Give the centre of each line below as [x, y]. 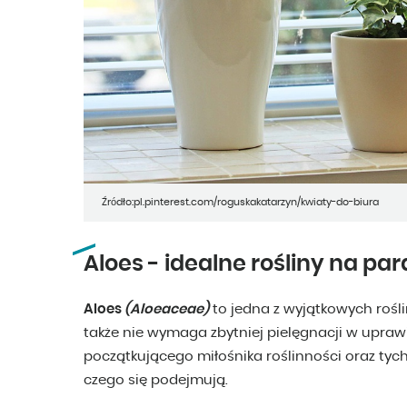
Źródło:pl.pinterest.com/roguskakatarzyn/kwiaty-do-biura [240, 203]
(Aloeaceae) [167, 310]
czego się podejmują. [156, 381]
